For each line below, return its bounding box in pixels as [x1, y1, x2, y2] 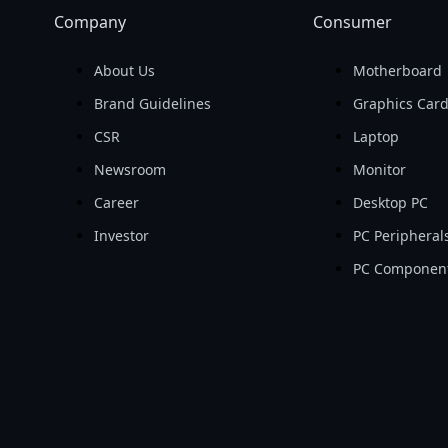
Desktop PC [353, 192, 429, 212]
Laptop [353, 126, 400, 146]
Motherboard [353, 60, 443, 80]
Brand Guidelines [93, 93, 211, 113]
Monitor [353, 159, 407, 179]
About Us [93, 60, 155, 80]
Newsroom [93, 159, 166, 179]
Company [53, 10, 126, 33]
